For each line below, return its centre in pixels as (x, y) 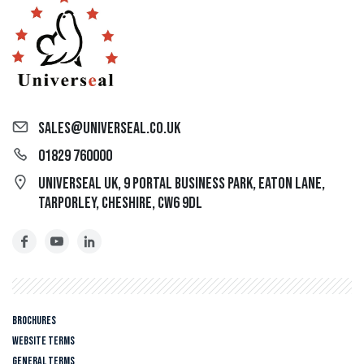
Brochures (34, 321)
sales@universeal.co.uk (109, 129)
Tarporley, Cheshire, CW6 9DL (120, 204)
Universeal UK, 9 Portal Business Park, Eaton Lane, (182, 184)
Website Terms (43, 341)
